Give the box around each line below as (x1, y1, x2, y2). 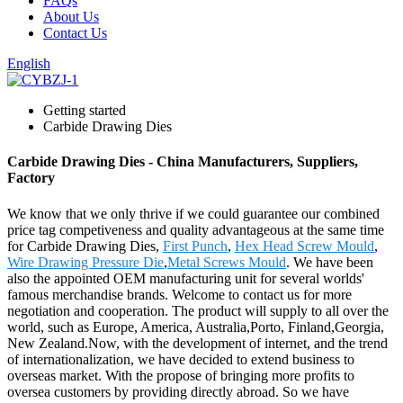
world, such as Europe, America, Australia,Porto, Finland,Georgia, (7, 318, 384, 335)
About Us (43, 9, 99, 24)
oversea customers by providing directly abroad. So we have (7, 383, 349, 399)
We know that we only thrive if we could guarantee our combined (7, 205, 380, 221)
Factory (7, 170, 55, 186)
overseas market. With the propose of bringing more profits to (7, 367, 354, 383)
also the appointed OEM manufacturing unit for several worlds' (7, 270, 364, 286)
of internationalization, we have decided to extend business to (7, 351, 354, 367)
